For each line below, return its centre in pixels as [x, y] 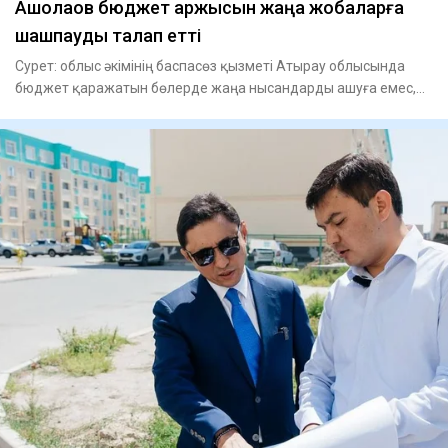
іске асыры [50, 110]
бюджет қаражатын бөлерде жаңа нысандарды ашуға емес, [215, 88]
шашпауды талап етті [108, 36]
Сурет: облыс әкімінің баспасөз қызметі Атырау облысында [210, 66]
